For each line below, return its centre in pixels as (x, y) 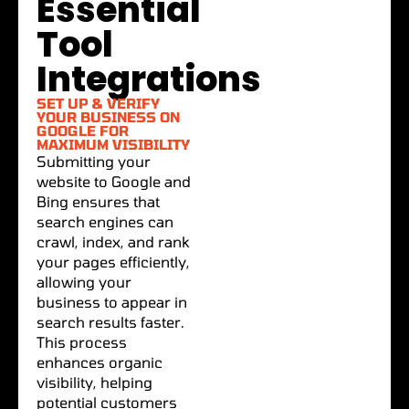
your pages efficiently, (113, 261)
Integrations (149, 79)
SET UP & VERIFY (98, 103)
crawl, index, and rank (113, 241)
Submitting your (94, 161)
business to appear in (112, 301)
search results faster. (110, 321)
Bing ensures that (98, 201)
